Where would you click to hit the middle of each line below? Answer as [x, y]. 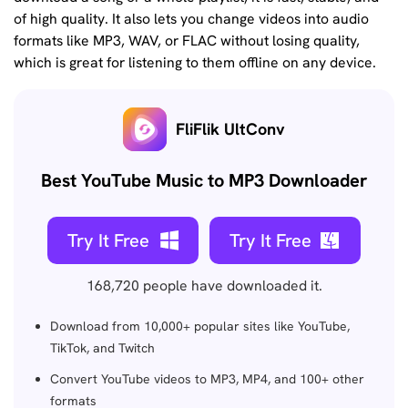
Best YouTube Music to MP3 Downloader [204, 180]
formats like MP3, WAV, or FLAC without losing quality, [187, 40]
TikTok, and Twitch [102, 348]
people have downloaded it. [232, 286]
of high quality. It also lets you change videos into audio [191, 18]
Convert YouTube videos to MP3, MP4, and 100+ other [207, 379]
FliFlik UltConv [231, 129]
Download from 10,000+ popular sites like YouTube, [200, 326]
